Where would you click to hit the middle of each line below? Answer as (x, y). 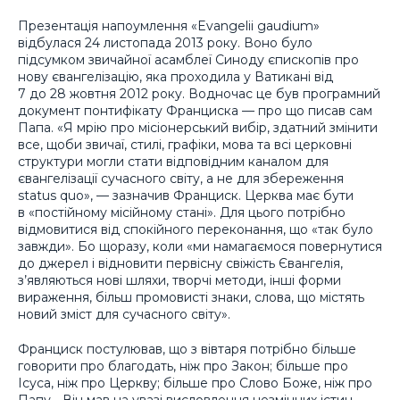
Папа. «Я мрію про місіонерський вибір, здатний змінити (198, 128)
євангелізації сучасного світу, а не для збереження (181, 179)
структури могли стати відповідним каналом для (173, 162)
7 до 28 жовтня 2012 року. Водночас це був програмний (199, 94)
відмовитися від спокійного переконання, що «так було (196, 230)
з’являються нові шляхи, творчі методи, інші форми (179, 281)
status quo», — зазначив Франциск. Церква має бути (186, 196)
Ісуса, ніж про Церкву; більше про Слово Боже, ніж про (195, 383)
